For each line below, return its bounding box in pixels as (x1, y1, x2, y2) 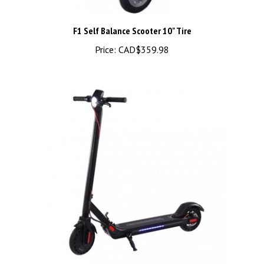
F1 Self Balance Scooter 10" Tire (72, 14, 192, 26)
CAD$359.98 (116, 32, 169, 45)
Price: (95, 32, 116, 45)
